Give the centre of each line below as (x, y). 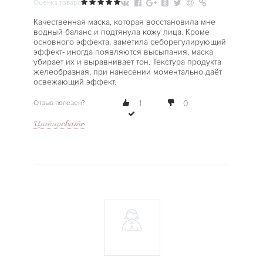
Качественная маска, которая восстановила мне (124, 22)
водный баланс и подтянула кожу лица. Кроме (121, 32)
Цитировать (59, 123)
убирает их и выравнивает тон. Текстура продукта (127, 62)
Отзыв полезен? (59, 103)
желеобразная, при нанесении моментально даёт (127, 72)
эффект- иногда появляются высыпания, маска (123, 52)
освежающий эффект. (75, 82)
